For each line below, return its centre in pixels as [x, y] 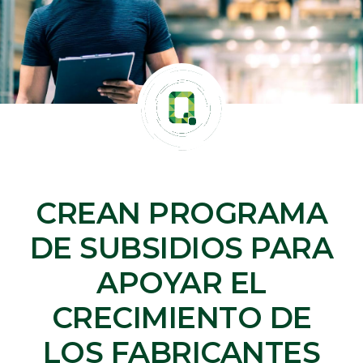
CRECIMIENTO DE [181, 317]
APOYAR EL [181, 282]
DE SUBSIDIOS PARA [181, 248]
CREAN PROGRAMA [181, 213]
